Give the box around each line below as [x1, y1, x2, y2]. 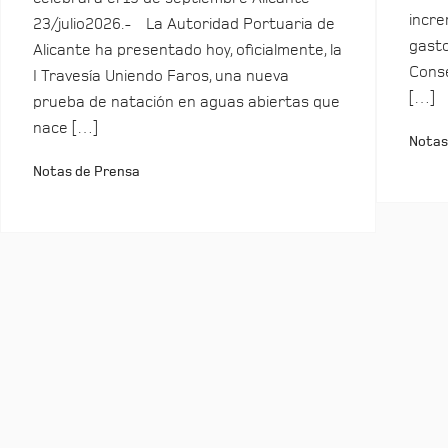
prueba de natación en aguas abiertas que [33, 94, 340, 110]
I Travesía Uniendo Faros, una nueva [33, 68, 289, 84]
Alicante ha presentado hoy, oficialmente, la [33, 42, 342, 58]
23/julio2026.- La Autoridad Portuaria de [33, 16, 335, 32]
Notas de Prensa [33, 164, 140, 179]
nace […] [33, 120, 98, 136]
